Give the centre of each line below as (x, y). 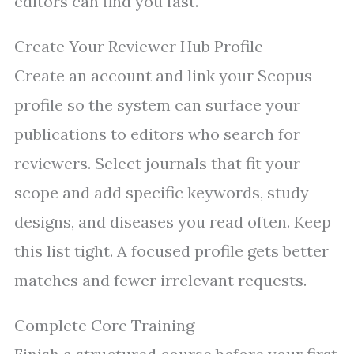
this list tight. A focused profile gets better (171, 251)
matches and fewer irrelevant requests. (160, 281)
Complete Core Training (104, 326)
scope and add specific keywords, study (162, 193)
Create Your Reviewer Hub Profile (139, 47)
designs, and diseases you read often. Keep (173, 222)
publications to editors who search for (157, 134)
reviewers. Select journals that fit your (157, 164)
